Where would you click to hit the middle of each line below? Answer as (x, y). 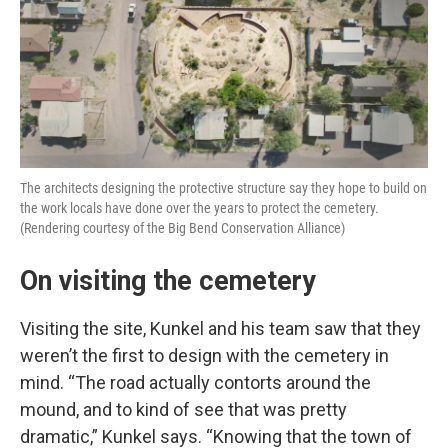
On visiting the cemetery (168, 281)
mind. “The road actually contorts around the (195, 383)
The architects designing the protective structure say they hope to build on (223, 188)
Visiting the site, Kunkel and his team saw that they (220, 329)
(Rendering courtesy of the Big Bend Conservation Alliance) (182, 228)
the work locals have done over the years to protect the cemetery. (199, 208)
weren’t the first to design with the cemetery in (204, 356)
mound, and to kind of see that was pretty (183, 410)
